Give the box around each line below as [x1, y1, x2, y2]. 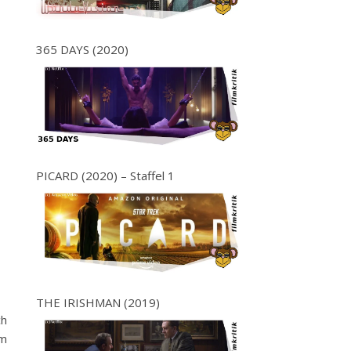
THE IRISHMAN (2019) [36, 295, 160, 311]
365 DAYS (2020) [36, 41, 128, 57]
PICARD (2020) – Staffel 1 [36, 168, 175, 184]
